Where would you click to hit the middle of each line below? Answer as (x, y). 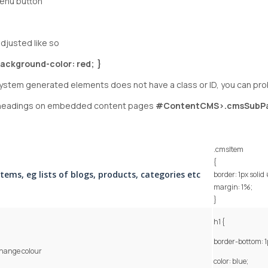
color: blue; (232, 261)
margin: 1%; (234, 187)
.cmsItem (229, 150)
